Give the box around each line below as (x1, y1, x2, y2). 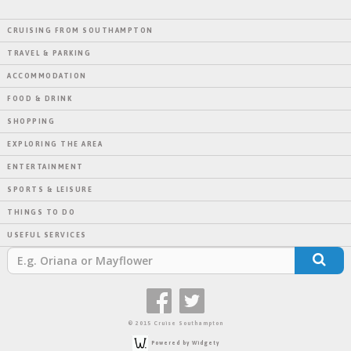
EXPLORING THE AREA (7, 139, 103, 148)
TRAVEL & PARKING (7, 49, 91, 57)
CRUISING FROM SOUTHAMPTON (7, 26, 154, 34)
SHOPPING (7, 117, 55, 125)
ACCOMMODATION (7, 71, 87, 80)
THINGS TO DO (7, 208, 75, 216)
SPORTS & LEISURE (7, 185, 92, 194)
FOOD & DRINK (7, 94, 72, 103)
